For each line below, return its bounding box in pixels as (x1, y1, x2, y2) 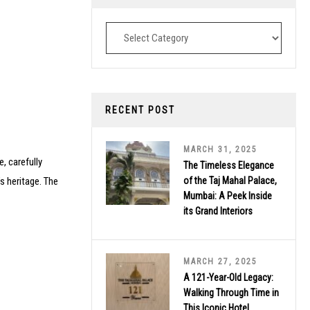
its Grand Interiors (183, 205, 253, 217)
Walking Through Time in (183, 286, 279, 298)
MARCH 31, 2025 (183, 144, 257, 154)
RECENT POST (105, 104, 175, 116)
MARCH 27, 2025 (183, 256, 257, 266)
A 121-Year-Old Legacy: (183, 271, 273, 283)
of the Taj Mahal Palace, (183, 174, 277, 186)
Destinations (106, 25, 157, 38)
